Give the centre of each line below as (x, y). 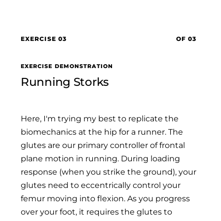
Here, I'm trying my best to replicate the (100, 118)
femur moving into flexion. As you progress (105, 198)
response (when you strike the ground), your (109, 172)
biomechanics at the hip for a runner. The (102, 132)
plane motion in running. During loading (100, 158)
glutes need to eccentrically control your (101, 185)
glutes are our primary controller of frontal (103, 145)
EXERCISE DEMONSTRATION (67, 66)
